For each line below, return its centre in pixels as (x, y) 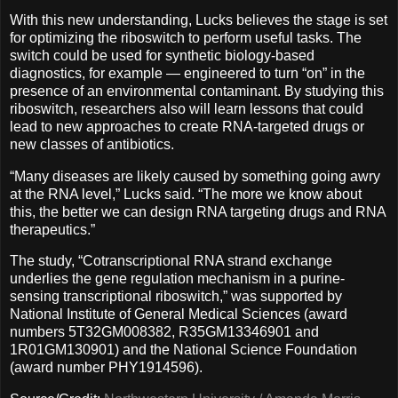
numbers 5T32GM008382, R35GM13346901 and (164, 332)
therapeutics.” (52, 229)
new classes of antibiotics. (92, 144)
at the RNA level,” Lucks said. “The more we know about (186, 194)
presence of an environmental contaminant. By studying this (197, 91)
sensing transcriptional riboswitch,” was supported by (176, 297)
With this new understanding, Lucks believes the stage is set (199, 20)
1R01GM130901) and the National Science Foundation (183, 350)
